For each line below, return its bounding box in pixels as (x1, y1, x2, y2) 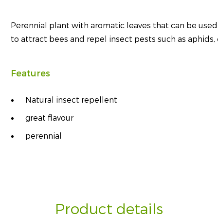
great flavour (25, 112, 74, 123)
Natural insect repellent (25, 95, 118, 105)
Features (11, 68, 51, 79)
